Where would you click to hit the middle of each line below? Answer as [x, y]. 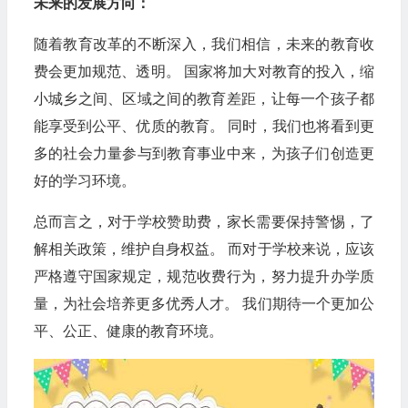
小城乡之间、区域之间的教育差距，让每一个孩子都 [204, 99]
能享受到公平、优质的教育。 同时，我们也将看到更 [204, 126]
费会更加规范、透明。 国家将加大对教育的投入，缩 [204, 71]
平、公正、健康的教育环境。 [128, 331]
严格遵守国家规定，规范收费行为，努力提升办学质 [204, 276]
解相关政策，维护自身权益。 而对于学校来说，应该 [204, 249]
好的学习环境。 [84, 181]
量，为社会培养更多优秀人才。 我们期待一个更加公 [204, 304]
